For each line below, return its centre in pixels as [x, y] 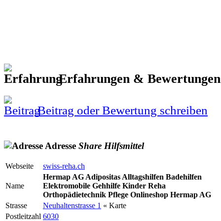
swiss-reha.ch [64, 166]
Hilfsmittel [124, 146]
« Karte [114, 206]
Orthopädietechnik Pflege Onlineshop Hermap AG [127, 195]
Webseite [19, 166]
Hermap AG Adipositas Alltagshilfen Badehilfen [122, 177]
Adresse [61, 146]
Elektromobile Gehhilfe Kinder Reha [104, 186]
